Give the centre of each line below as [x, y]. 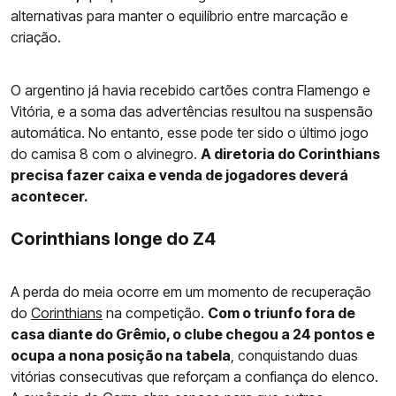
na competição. [155, 312]
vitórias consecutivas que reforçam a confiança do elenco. [194, 376]
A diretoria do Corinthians [290, 153]
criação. [36, 37]
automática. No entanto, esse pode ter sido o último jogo [190, 132]
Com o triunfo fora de [282, 312]
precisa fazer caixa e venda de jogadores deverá [179, 175]
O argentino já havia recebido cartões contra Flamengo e [190, 90]
